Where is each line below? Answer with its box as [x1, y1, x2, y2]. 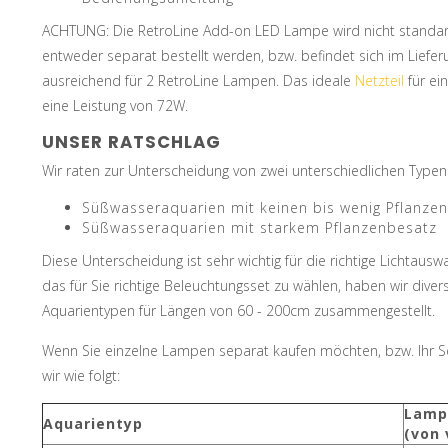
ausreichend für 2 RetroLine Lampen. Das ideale [42, 70, 355, 90]
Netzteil [355, 70, 404, 90]
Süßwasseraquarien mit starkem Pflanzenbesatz [82, 217, 437, 237]
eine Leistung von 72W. [42, 95, 192, 115]
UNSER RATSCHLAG [42, 129, 221, 154]
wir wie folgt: [42, 365, 120, 385]
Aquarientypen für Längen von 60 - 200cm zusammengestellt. [42, 300, 435, 320]
